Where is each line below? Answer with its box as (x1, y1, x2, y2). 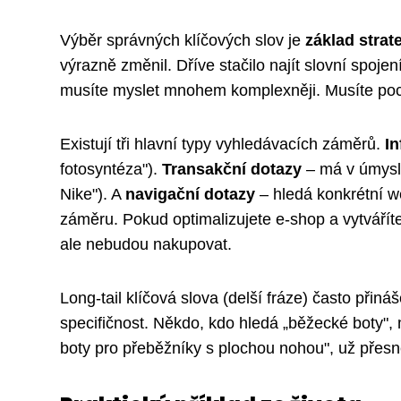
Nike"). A (60, 185, 125, 204)
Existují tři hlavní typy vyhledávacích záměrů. (60, 135, 385, 154)
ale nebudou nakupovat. (60, 235, 232, 254)
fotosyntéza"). (60, 160, 162, 179)
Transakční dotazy (162, 160, 302, 179)
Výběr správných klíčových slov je (60, 31, 305, 50)
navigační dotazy (125, 185, 255, 204)
